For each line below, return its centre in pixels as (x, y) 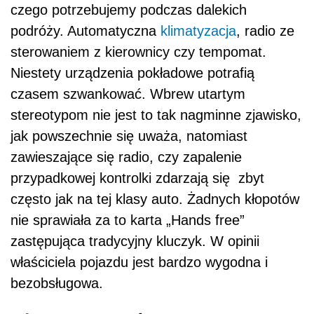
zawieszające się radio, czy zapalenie (126, 157)
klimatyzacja (198, 31)
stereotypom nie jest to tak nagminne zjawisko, (156, 115)
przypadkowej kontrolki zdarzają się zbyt (137, 178)
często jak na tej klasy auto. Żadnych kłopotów (155, 199)
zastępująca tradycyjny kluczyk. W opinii (135, 241)
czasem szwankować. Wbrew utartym (128, 94)
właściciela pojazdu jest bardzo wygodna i (139, 262)
